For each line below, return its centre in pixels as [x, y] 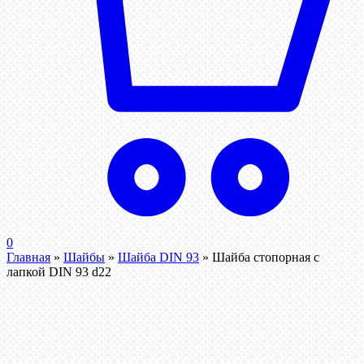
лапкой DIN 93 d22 [59, 272]
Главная [28, 258]
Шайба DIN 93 [158, 258]
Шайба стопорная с [266, 258]
